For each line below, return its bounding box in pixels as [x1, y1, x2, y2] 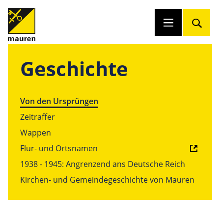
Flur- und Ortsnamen [20, 143, 98, 153]
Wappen [20, 127, 51, 137]
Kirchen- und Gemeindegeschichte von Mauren [20, 174, 194, 185]
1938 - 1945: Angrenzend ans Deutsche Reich [20, 159, 185, 169]
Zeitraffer [20, 111, 55, 122]
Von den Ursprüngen [20, 96, 98, 107]
